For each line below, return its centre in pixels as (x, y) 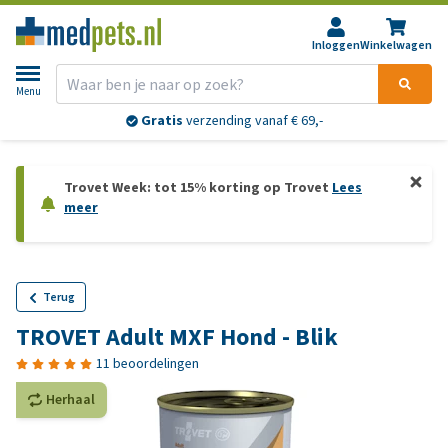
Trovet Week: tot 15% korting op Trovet (198, 187)
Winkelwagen (396, 45)
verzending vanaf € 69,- (252, 121)
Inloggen (336, 45)
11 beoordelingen (147, 363)
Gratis (161, 121)
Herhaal (70, 399)
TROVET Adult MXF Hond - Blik (177, 337)
